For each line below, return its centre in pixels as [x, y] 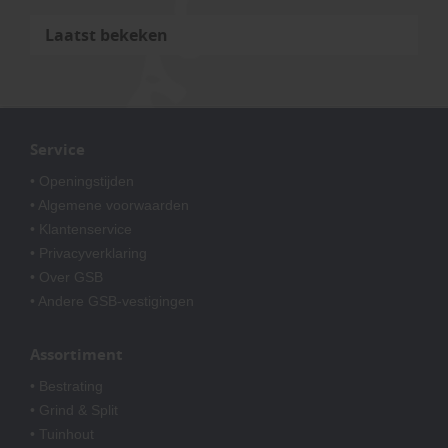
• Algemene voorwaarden [109, 204]
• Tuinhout [62, 433]
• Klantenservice [81, 228]
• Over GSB [66, 276]
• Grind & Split [74, 409]
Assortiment [78, 354]
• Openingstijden [82, 180]
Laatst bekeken [106, 34]
